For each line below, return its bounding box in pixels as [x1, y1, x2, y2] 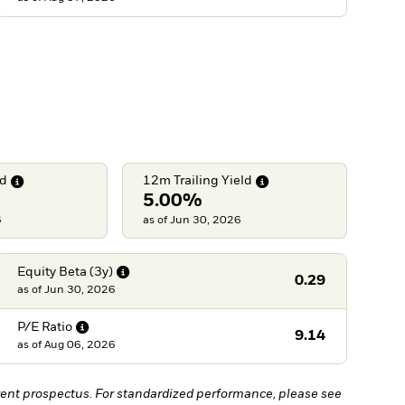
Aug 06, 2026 [43, 339, 116, 351]
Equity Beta [16, 265, 87, 278]
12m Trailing [143, 174, 220, 188]
